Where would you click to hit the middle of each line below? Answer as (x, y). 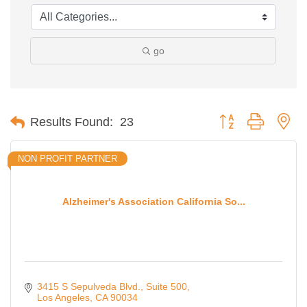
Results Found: (72, 122)
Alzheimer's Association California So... (153, 201)
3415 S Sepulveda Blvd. (88, 287)
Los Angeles (63, 298)
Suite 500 (166, 287)
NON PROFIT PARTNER (67, 159)
